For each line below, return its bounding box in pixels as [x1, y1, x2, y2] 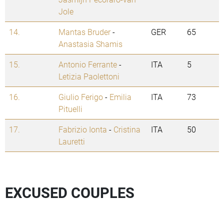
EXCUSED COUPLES [5, 183, 134, 202]
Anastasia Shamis [58, 38, 122, 49]
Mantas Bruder [58, 26, 110, 37]
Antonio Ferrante [58, 59, 117, 70]
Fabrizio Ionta [58, 124, 107, 135]
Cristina [113, 124, 140, 135]
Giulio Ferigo [58, 91, 103, 102]
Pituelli [58, 103, 82, 114]
